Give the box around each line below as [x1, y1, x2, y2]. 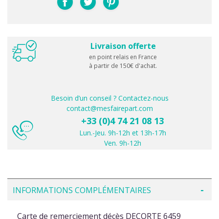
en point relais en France [89, 52, 157, 61]
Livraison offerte [90, 40, 156, 51]
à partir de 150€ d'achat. [89, 61, 157, 70]
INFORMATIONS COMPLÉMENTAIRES [13, 184, 151, 196]
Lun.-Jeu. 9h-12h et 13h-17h [79, 128, 166, 137]
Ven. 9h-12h [104, 138, 141, 148]
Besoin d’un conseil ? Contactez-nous [50, 93, 169, 103]
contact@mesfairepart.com [66, 103, 153, 113]
